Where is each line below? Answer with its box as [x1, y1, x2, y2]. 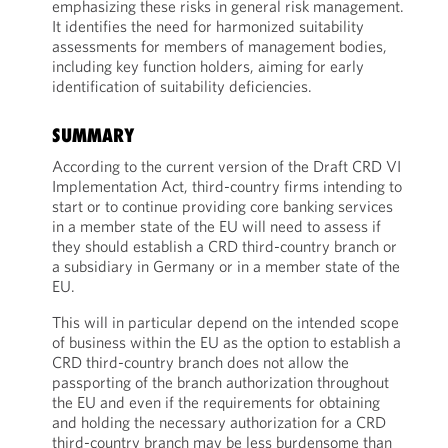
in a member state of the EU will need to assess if [51, 216, 381, 236]
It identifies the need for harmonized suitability [51, 16, 364, 36]
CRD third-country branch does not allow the [51, 352, 349, 372]
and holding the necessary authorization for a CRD [51, 412, 386, 432]
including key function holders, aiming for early [51, 56, 364, 76]
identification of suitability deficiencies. [51, 76, 312, 96]
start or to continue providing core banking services [51, 196, 393, 216]
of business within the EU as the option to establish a [51, 332, 401, 352]
